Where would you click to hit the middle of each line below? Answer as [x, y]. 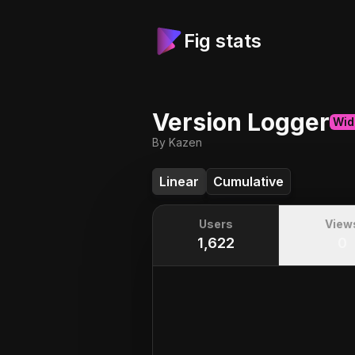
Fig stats [223, 41]
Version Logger [241, 122]
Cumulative [248, 181]
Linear [179, 181]
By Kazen [177, 142]
